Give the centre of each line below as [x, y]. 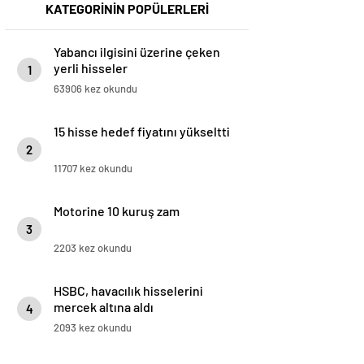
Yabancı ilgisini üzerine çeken [137, 52]
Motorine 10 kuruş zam [117, 211]
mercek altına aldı [104, 307]
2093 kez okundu [93, 328]
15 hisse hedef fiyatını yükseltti [142, 132]
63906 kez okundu [95, 89]
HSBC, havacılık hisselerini [128, 291]
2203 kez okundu [93, 248]
